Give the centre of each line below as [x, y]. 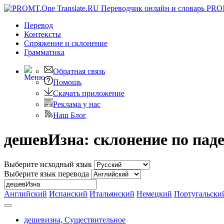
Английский [25, 193]
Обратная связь [79, 71]
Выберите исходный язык [48, 164]
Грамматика [44, 52]
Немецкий [154, 193]
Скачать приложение [89, 93]
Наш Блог [70, 115]
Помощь [67, 82]
